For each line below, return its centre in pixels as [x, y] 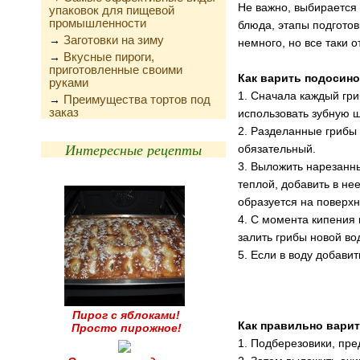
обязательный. [277, 149]
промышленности [98, 23]
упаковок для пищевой [112, 10]
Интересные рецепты [133, 149]
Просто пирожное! [126, 328]
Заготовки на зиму [114, 40]
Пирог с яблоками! [126, 315]
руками [69, 82]
